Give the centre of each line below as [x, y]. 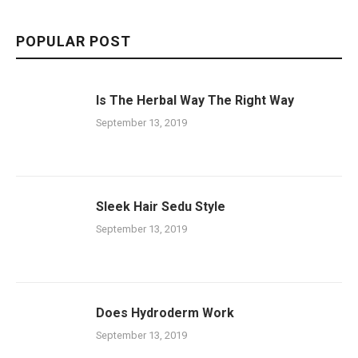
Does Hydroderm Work [165, 313]
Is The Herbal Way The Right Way [195, 100]
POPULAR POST [74, 41]
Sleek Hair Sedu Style [161, 207]
